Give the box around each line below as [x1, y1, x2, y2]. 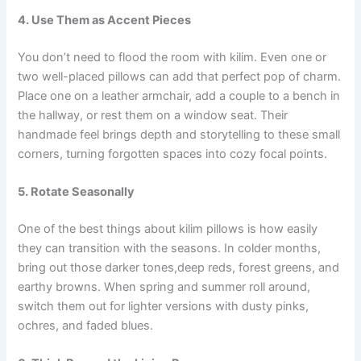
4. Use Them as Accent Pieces [18, 13, 192, 28]
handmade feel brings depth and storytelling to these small [18, 127, 341, 142]
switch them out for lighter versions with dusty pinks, [18, 299, 309, 314]
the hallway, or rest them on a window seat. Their [18, 107, 288, 122]
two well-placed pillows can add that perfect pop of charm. [18, 68, 342, 84]
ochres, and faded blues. [18, 318, 157, 334]
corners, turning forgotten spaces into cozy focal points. [18, 146, 328, 161]
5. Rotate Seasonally [18, 185, 135, 200]
